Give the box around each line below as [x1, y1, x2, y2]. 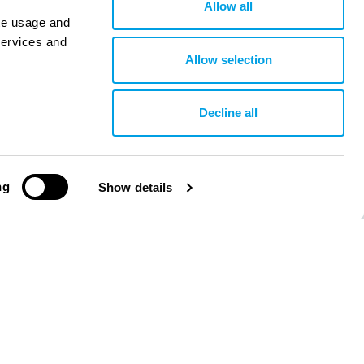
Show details [98, 180, 173, 194]
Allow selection [184, 52, 272, 67]
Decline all [199, 106, 258, 119]
